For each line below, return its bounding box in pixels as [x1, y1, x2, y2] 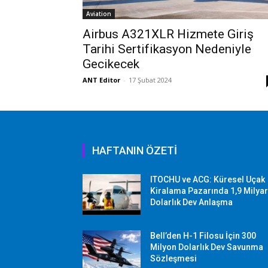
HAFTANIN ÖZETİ [92, 144, 177, 157]
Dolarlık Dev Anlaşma [150, 197, 233, 208]
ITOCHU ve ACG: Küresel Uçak [150, 175, 266, 185]
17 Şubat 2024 [129, 75, 172, 85]
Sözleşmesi [150, 254, 197, 264]
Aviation [86, 10, 111, 19]
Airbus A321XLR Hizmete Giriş [83, 27, 254, 42]
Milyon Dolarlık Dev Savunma [150, 242, 264, 252]
